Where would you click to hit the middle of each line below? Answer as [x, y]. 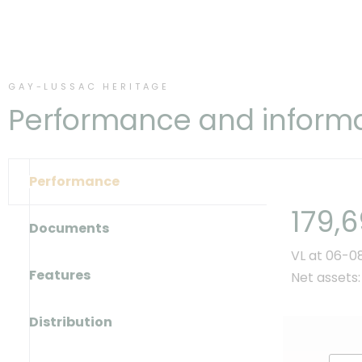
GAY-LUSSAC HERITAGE [89, 86]
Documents [69, 229]
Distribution [71, 322]
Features [60, 276]
